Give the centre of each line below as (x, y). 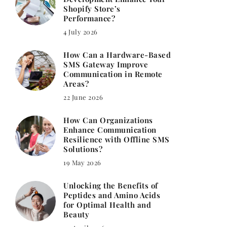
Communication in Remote (113, 74)
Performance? (89, 18)
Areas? (76, 84)
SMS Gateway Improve (106, 64)
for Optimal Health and (107, 205)
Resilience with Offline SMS (117, 139)
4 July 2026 (81, 32)
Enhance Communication (110, 130)
